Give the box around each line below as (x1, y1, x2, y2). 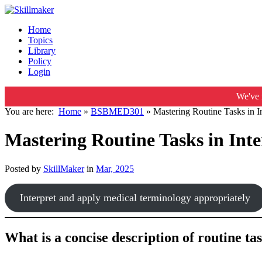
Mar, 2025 (96, 163, 134, 174)
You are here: (5, 106, 58, 116)
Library (28, 46, 56, 56)
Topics (28, 35, 53, 45)
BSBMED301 (91, 106, 144, 116)
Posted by (5, 163, 43, 174)
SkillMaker (43, 163, 84, 174)
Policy (28, 56, 51, 66)
